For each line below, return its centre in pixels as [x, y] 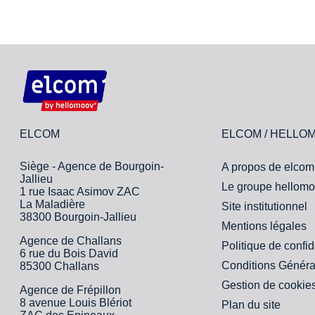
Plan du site [251, 304]
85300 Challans [59, 266]
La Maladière [52, 204]
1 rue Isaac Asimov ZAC [79, 191]
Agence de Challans [70, 240]
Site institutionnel [265, 206]
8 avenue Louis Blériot [75, 302]
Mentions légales [264, 226]
